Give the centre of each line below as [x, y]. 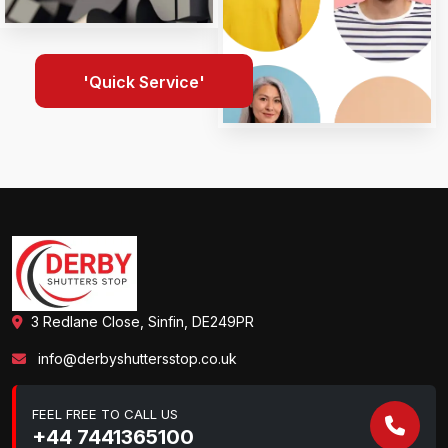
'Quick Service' [144, 82]
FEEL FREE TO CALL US [105, 414]
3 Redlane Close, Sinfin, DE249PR [142, 322]
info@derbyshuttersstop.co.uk [135, 359]
